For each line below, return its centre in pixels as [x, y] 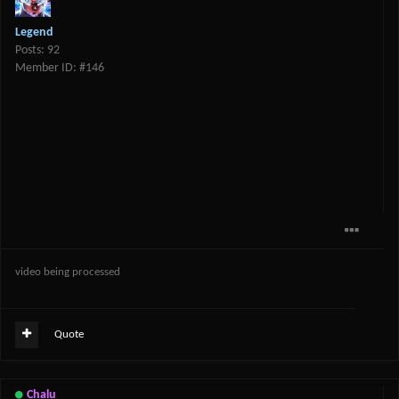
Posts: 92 [37, 51]
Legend [34, 33]
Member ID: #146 [60, 69]
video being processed [69, 273]
